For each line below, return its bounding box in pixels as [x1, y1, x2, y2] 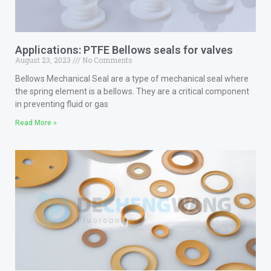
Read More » [15, 118, 57, 127]
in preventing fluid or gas [15, 99, 108, 109]
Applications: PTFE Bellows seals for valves [15, 43, 233, 56]
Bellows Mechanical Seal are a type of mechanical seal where [15, 73, 249, 83]
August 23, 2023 [15, 54, 73, 65]
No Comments [80, 54, 132, 65]
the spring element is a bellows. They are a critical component [15, 86, 249, 96]
